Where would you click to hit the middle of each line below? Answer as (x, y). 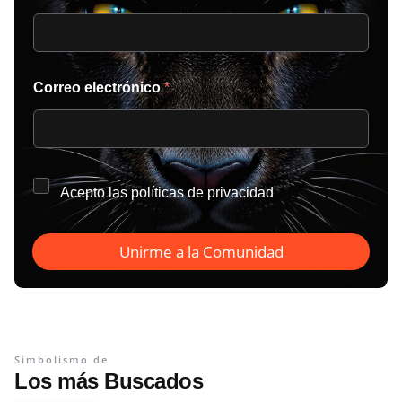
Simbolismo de (61, 359)
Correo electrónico (99, 87)
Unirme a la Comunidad (201, 251)
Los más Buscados (109, 380)
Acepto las (96, 192)
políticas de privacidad (202, 192)
